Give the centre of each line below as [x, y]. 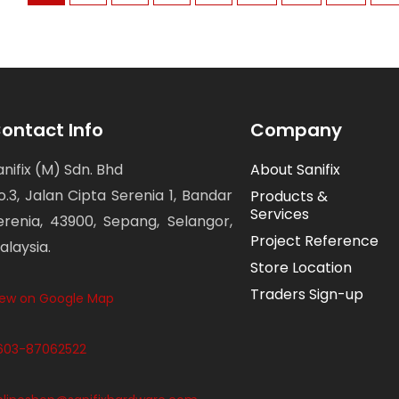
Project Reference [314, 240]
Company [296, 130]
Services [279, 214]
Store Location [301, 267]
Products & [289, 196]
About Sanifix [295, 169]
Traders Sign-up [306, 294]
